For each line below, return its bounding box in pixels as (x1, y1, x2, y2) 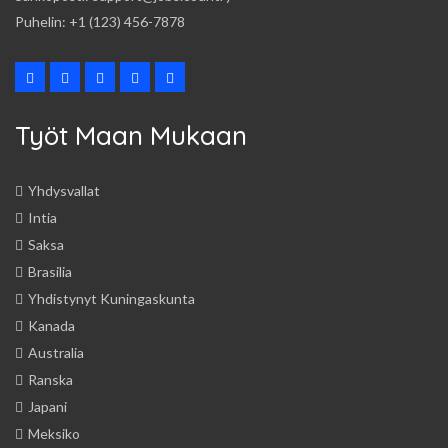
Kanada (28, 316, 75, 334)
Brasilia (28, 262, 72, 280)
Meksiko (28, 424, 80, 442)
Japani (28, 397, 67, 415)
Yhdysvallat (28, 181, 100, 199)
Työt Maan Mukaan (15, 118, 247, 152)
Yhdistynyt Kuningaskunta (28, 289, 195, 307)
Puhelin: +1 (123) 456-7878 (15, 12, 185, 30)
